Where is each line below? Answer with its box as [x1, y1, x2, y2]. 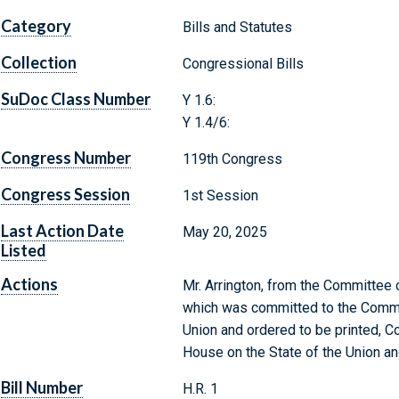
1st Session [182, 187, 258, 205]
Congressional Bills [182, 55, 304, 73]
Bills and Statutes [182, 19, 292, 37]
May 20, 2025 [182, 224, 267, 241]
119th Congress [182, 151, 282, 168]
